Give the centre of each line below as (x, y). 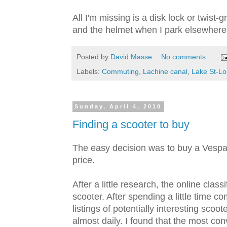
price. (84, 160)
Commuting (120, 72)
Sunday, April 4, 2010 (118, 107)
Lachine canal (165, 72)
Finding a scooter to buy (131, 124)
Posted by (93, 57)
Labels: (89, 72)
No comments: (186, 57)
